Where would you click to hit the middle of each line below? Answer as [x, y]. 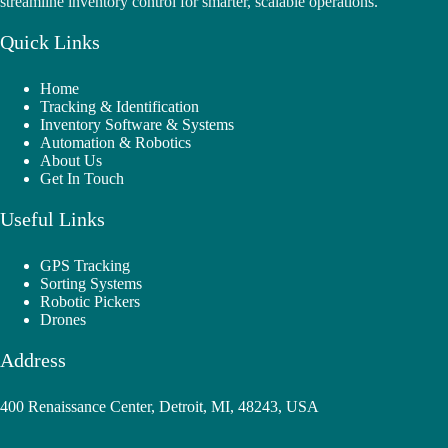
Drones [63, 319]
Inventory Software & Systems [137, 124]
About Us [71, 160]
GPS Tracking [85, 265]
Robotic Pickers [90, 301]
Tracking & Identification [119, 106]
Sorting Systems [91, 283]
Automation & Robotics [115, 142]
